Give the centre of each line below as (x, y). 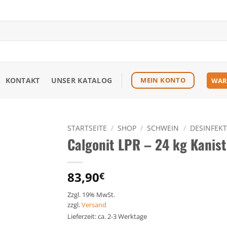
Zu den (25, 154)
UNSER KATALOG (82, 80)
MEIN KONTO (163, 80)
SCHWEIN (163, 128)
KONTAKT (23, 80)
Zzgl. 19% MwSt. (91, 194)
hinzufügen (25, 172)
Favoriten (25, 163)
